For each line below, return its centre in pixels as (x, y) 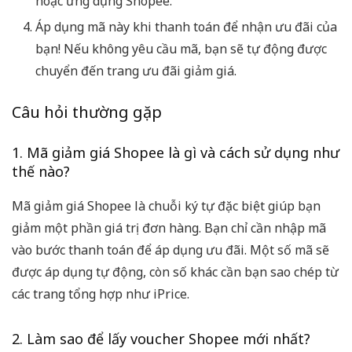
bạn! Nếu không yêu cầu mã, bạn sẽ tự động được (181, 49)
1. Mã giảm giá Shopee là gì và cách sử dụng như (176, 153)
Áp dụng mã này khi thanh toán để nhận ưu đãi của (186, 27)
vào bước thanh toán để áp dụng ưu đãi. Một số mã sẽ (170, 250)
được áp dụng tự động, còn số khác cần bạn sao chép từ (175, 272)
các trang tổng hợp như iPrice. (101, 294)
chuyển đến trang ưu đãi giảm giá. (136, 71)
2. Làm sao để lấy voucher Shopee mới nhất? (161, 339)
